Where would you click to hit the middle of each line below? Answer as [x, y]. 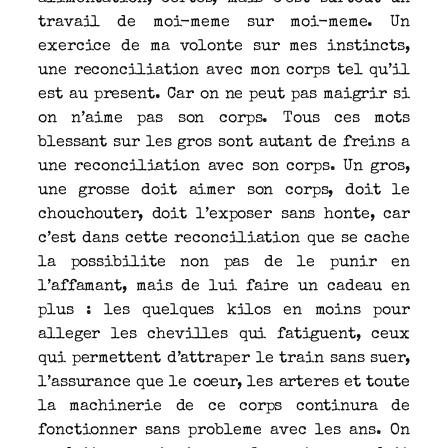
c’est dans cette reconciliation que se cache [224, 238]
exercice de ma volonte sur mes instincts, [224, 46]
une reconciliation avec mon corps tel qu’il [224, 70]
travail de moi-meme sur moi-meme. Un [224, 22]
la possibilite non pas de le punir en [224, 262]
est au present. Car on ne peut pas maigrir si [224, 94]
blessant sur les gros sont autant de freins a [224, 142]
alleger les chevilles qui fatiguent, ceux [224, 334]
